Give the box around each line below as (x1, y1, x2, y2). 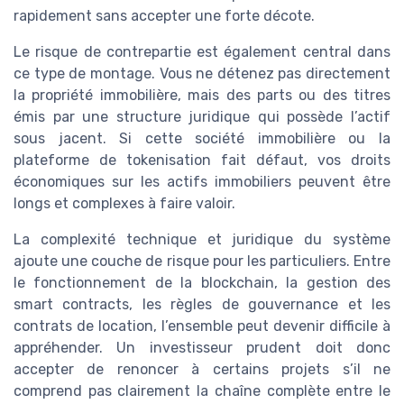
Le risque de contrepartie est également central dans (14, 43, 390, 61)
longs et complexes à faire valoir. (14, 195, 235, 213)
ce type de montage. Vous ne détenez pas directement (14, 65, 390, 83)
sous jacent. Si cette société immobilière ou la (14, 130, 390, 148)
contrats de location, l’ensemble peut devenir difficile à (14, 317, 390, 335)
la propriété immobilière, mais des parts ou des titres (14, 87, 390, 105)
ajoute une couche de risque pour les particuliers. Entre (14, 252, 390, 271)
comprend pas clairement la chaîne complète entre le (14, 382, 390, 400)
